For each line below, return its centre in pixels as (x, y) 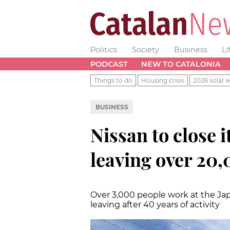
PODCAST (109, 64)
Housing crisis (163, 80)
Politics (104, 50)
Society (145, 50)
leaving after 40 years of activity (155, 204)
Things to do (113, 80)
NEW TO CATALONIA (181, 64)
